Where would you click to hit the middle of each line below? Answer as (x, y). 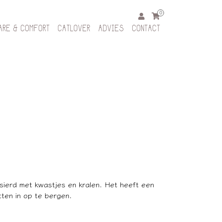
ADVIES (111, 29)
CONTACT (146, 29)
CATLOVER (74, 29)
